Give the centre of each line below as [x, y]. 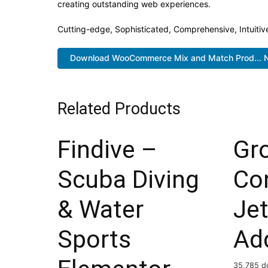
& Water [100, 209]
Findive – [107, 149]
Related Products [119, 109]
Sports [94, 239]
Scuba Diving [128, 179]
